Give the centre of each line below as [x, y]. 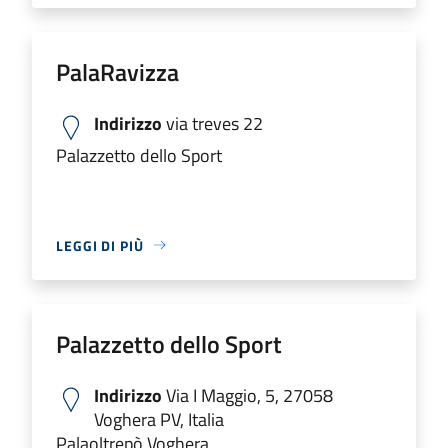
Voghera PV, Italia [159, 419]
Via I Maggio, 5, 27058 [247, 395]
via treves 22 [212, 123]
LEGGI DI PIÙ [100, 245]
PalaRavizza [117, 71]
